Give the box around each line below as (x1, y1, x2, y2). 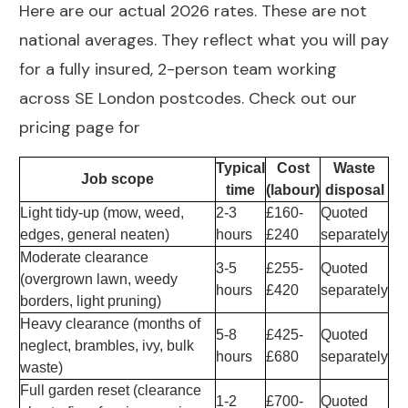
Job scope (81, 171, 154, 188)
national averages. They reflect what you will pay (19, 29, 389, 52)
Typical (216, 160, 265, 177)
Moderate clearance (20, 250, 148, 266)
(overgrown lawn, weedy (20, 271, 178, 288)
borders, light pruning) (20, 293, 161, 310)
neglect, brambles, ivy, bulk (20, 338, 194, 354)
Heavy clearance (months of (20, 316, 200, 332)
